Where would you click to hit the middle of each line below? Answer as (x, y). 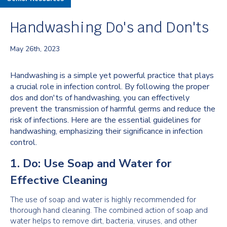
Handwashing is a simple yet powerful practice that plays (112, 75)
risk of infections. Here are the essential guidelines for (105, 120)
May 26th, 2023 (35, 49)
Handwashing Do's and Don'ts (110, 27)
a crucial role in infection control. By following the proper (110, 87)
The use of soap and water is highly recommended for (103, 200)
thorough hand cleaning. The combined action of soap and (109, 210)
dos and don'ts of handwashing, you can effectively (100, 98)
